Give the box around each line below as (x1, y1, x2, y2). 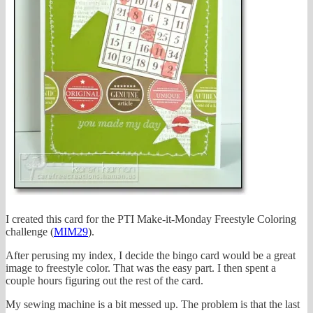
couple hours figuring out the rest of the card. (6, 274, 203, 286)
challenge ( (6, 225, 54, 238)
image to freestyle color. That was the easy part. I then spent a (6, 261, 276, 274)
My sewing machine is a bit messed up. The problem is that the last (6, 298, 300, 310)
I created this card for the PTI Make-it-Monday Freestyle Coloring (6, 212, 296, 225)
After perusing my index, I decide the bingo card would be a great (6, 249, 296, 261)
